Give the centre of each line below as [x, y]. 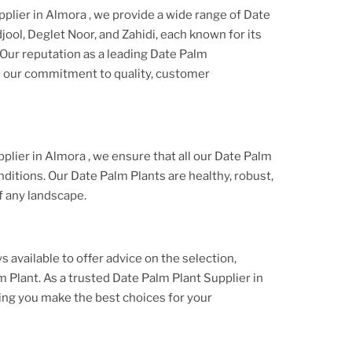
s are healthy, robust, [216, 176]
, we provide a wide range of [166, 15]
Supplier [227, 278]
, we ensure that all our [151, 156]
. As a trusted [75, 278]
